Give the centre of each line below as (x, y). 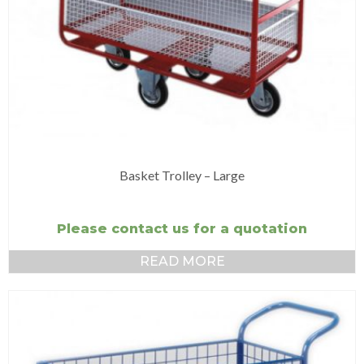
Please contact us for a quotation (182, 229)
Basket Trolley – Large (182, 175)
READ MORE (182, 261)
